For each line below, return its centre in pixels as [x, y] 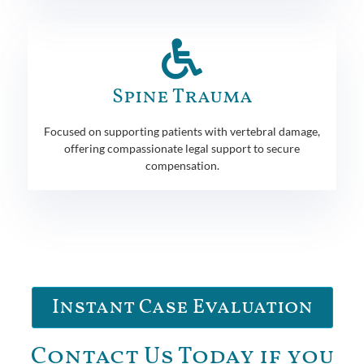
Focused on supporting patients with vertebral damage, [182, 131]
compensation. [182, 165]
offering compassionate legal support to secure [182, 148]
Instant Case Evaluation [182, 307]
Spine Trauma [182, 97]
